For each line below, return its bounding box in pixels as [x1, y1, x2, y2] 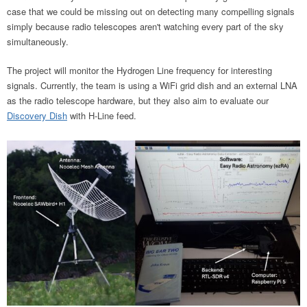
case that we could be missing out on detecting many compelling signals [7, 4, 295, 18]
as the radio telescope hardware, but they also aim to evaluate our [7, 93, 269, 107]
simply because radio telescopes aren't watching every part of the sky [7, 19, 284, 33]
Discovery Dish [7, 108, 67, 122]
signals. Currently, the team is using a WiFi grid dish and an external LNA [7, 78, 297, 92]
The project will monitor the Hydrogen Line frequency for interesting [7, 63, 272, 77]
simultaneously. [7, 34, 71, 48]
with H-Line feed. [67, 108, 136, 122]
